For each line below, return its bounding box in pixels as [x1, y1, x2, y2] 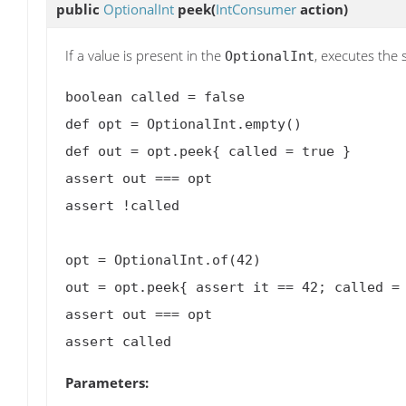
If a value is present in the [65, 46, 225, 65]
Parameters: [65, 373, 149, 392]
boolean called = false [65, 89, 245, 106]
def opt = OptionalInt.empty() [65, 116, 302, 133]
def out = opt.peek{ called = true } [65, 143, 351, 160]
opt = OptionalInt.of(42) [65, 252, 261, 269]
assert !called [65, 198, 179, 215]
